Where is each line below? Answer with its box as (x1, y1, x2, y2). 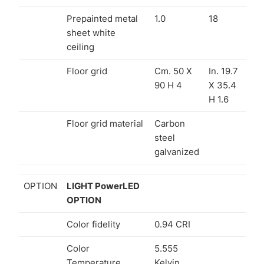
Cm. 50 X (154, 65, 192, 77)
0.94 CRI (154, 218, 190, 230)
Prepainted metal (67, 12, 138, 24)
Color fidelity (67, 218, 120, 230)
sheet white (67, 27, 115, 38)
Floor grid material (67, 117, 143, 129)
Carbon (154, 117, 185, 129)
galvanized (154, 146, 199, 157)
